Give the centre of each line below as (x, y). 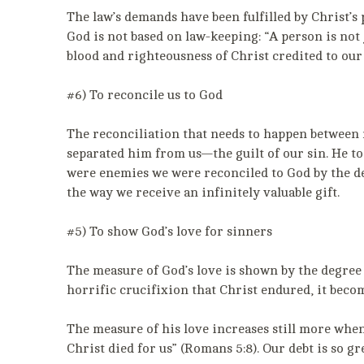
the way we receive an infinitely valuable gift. (203, 193)
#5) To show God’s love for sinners (169, 232)
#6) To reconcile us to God (145, 95)
